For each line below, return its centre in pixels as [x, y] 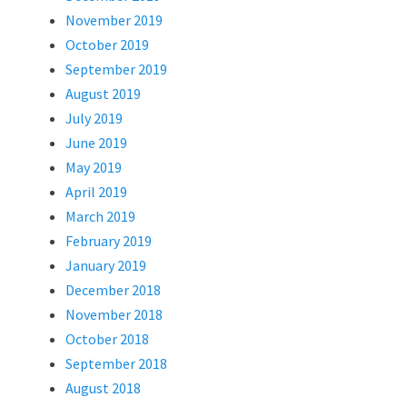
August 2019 [103, 94]
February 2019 [109, 241]
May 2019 [94, 167]
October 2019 [107, 45]
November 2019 [114, 20]
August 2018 [103, 388]
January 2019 [106, 265]
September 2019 [116, 69]
